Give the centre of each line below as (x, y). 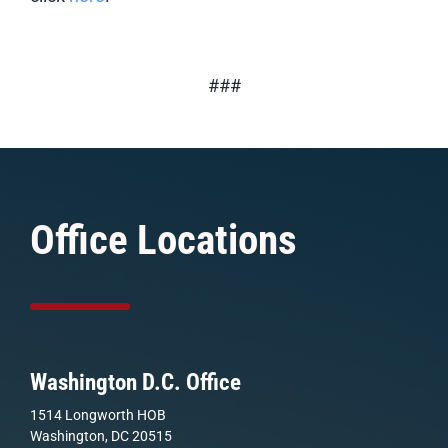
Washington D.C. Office (135, 382)
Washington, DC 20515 (101, 435)
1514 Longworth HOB (98, 414)
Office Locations (163, 239)
